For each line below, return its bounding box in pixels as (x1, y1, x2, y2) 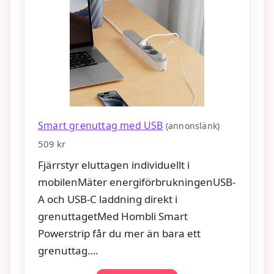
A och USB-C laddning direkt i (38, 191, 177, 206)
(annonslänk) (165, 119, 220, 131)
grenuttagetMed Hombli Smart (38, 209, 188, 223)
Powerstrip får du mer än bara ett (38, 226, 201, 240)
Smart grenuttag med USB (38, 118, 163, 132)
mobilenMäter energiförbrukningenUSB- (38, 174, 235, 189)
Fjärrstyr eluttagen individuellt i (38, 157, 190, 172)
